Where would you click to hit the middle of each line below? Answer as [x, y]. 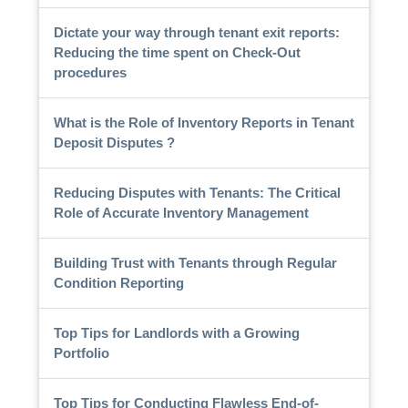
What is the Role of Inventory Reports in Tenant [204, 122]
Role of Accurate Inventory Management [181, 212]
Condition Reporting [118, 282]
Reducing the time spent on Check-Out [177, 52]
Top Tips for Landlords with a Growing [176, 332]
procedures [90, 72]
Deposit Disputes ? [114, 142]
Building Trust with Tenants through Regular [195, 262]
